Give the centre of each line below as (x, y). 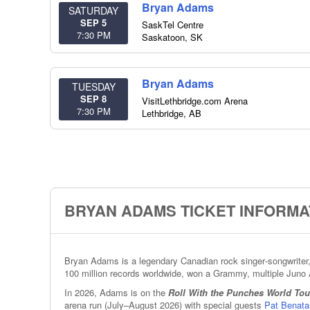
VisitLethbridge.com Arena (195, 101)
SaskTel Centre (173, 25)
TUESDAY (93, 86)
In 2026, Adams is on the (116, 292)
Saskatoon (163, 37)
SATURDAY (93, 10)
